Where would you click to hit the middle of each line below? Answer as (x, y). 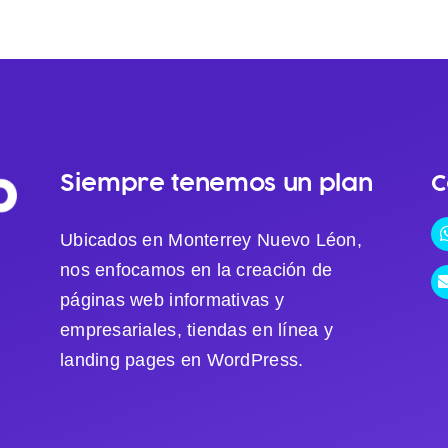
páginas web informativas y (172, 299)
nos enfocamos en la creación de (196, 269)
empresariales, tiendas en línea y (196, 329)
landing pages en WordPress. (182, 359)
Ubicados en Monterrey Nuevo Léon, (211, 239)
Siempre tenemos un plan (216, 182)
